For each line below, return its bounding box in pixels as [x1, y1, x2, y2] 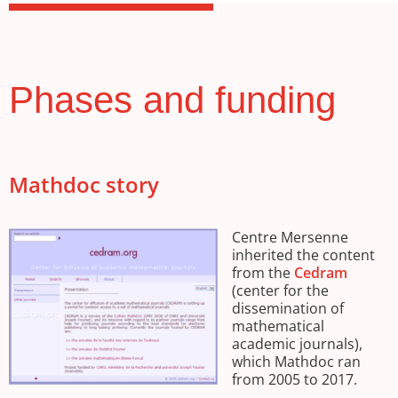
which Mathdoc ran [232, 352, 361, 372]
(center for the [232, 281, 329, 301]
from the [232, 263, 294, 283]
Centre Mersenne [232, 227, 348, 248]
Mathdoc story [9, 169, 159, 199]
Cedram [294, 263, 347, 283]
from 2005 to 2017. [232, 370, 357, 390]
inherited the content [232, 245, 375, 266]
